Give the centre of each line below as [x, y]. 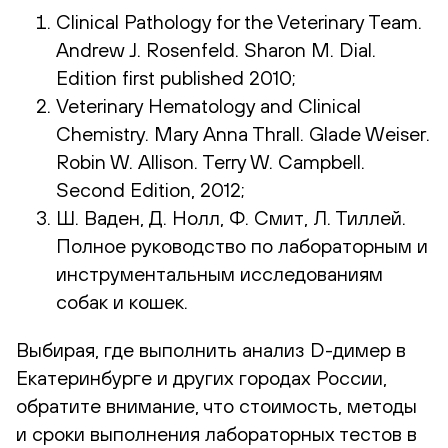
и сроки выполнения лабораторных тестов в [216, 433]
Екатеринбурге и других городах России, [201, 377]
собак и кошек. [122, 301]
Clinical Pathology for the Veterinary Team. [239, 21]
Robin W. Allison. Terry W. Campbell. [210, 161]
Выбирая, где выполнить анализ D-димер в [211, 349]
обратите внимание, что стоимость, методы [216, 405]
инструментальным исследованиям [219, 273]
